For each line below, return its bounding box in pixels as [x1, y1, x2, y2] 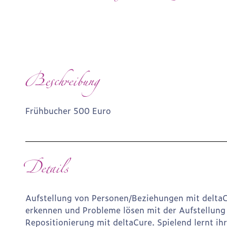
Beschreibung [25, 70, 99, 96]
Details [25, 158, 68, 184]
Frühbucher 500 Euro [25, 104, 111, 117]
